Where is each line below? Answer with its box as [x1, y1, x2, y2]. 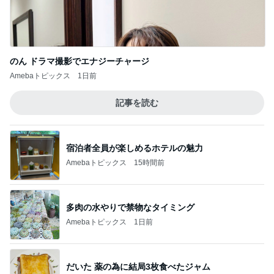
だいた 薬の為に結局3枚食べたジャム [66, 261, 210, 272]
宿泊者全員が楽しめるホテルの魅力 [66, 143, 203, 153]
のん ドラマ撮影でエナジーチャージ [10, 56, 149, 66]
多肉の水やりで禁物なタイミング [66, 202, 194, 212]
